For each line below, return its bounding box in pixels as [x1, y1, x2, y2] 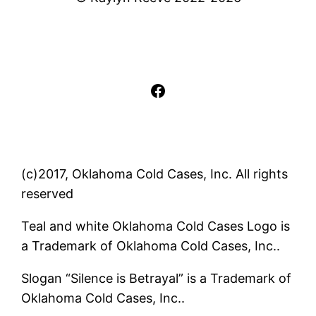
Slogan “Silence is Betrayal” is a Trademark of [21, 271, 292, 286]
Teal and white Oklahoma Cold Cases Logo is [21, 219, 291, 234]
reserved [21, 186, 74, 202]
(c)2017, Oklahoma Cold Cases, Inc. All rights [21, 166, 288, 182]
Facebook [149, 79, 227, 100]
